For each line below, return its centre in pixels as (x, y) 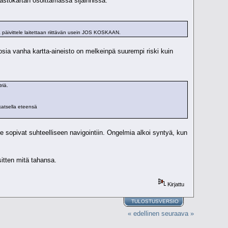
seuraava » (177, 214)
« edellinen (143, 214)
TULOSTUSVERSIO (155, 201)
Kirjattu (175, 184)
